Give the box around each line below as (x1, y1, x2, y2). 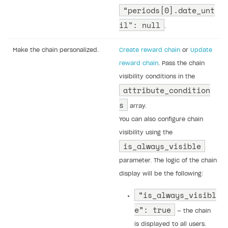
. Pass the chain (158, 60, 205, 66)
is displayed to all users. (134, 221, 206, 227)
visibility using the (119, 129, 173, 135)
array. (128, 103, 147, 109)
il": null (119, 19, 160, 31)
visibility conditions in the (119, 73, 195, 79)
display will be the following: (119, 170, 203, 177)
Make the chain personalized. (13, 47, 99, 53)
